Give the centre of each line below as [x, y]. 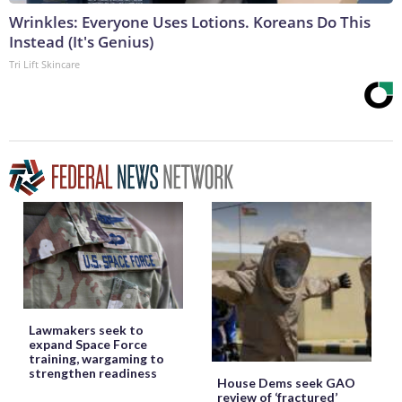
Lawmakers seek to [86, 329]
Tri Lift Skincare [44, 65]
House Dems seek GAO [286, 382]
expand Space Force [88, 344]
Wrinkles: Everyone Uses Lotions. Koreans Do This [190, 22]
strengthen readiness [93, 372]
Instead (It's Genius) [81, 42]
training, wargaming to [96, 358]
